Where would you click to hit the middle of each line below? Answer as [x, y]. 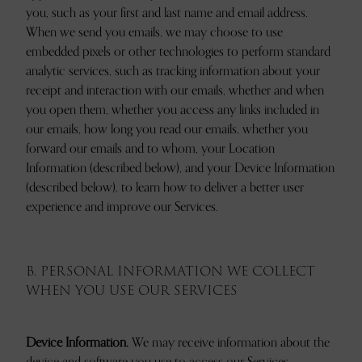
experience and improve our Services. [122, 207]
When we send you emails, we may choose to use [154, 32]
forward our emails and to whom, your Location [150, 149]
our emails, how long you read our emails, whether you [167, 129]
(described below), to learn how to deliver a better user [165, 187]
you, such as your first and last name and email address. [167, 13]
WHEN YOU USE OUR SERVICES [132, 290]
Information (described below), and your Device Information [180, 168]
